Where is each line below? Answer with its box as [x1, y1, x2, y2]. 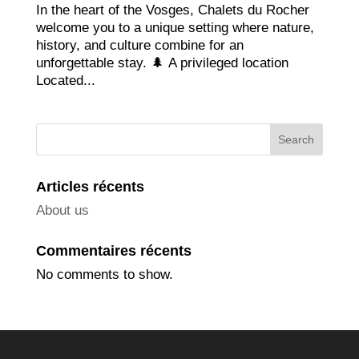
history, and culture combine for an [35, 37, 244, 53]
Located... [35, 72, 95, 88]
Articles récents [35, 178, 144, 195]
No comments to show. [35, 266, 173, 282]
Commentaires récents [35, 242, 192, 259]
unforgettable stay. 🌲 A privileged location [35, 54, 288, 71]
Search [278, 132, 315, 146]
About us [35, 202, 89, 218]
